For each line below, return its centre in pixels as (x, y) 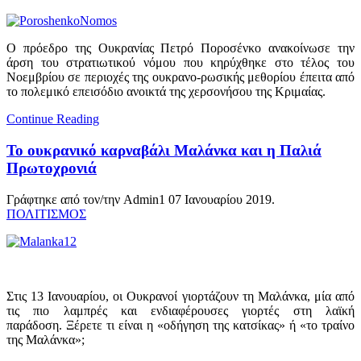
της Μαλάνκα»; (47, 339)
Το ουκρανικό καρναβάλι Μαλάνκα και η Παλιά (164, 150)
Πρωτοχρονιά (52, 168)
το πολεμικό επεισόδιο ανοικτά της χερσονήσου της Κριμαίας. (166, 92)
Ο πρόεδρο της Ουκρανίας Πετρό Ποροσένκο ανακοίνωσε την (180, 48)
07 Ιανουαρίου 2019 (220, 199)
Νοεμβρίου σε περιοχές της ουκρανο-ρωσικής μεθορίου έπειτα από (180, 77)
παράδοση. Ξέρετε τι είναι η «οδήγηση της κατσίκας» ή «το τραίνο (180, 325)
